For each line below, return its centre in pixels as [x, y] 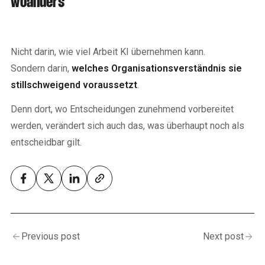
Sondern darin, [41, 68]
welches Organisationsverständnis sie [157, 68]
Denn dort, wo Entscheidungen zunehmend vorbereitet [122, 109]
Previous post [51, 236]
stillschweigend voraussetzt [74, 85]
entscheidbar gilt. [46, 142]
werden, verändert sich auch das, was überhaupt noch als [127, 125]
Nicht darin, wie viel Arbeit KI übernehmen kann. [108, 51]
